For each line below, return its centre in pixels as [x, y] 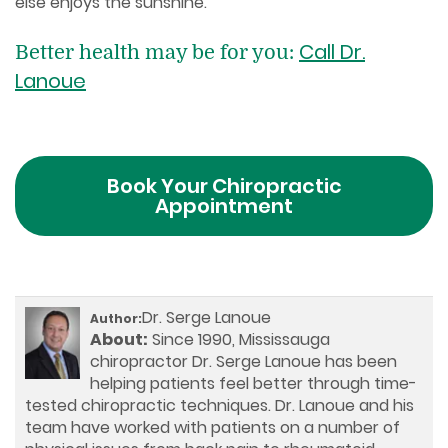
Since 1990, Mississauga [239, 339]
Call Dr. [332, 51]
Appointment [224, 205]
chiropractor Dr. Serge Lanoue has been [243, 361]
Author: [116, 318]
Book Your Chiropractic [224, 185]
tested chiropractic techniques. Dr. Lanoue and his [219, 405]
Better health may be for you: [157, 52]
